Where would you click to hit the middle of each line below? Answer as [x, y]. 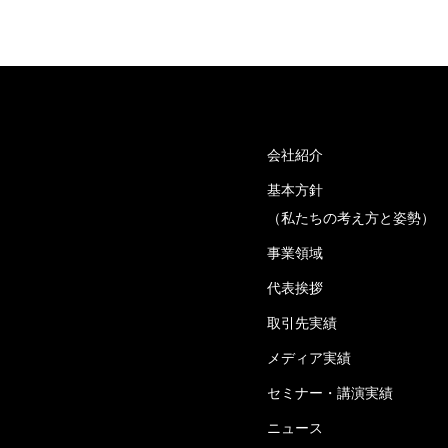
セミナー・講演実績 [330, 392]
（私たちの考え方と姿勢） [351, 217]
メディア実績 [309, 357]
